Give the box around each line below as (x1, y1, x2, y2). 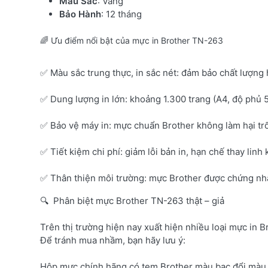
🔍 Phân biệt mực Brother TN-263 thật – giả (40, 194, 224, 206)
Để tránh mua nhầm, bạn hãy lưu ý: (40, 234, 185, 246)
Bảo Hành (59, 8, 101, 20)
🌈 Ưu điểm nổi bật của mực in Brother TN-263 (40, 35, 223, 45)
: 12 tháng (101, 8, 142, 20)
